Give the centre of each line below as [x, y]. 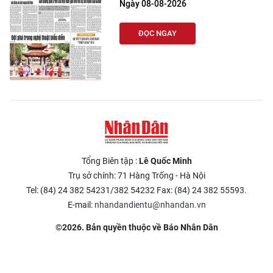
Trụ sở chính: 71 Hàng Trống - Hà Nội [136, 175]
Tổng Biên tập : [110, 161]
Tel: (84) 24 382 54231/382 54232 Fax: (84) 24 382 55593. [136, 190]
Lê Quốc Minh [165, 161]
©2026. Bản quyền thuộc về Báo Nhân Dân [136, 227]
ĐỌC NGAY [158, 33]
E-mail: [81, 205]
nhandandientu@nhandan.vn [150, 205]
